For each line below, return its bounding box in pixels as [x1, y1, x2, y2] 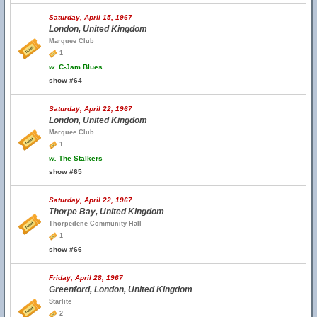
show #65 [49, 168, 82, 175]
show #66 [49, 246, 82, 253]
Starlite [49, 298, 71, 305]
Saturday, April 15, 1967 [49, 13, 132, 21]
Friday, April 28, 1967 [49, 274, 123, 282]
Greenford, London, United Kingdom [49, 284, 192, 294]
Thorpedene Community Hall [49, 220, 142, 227]
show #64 [49, 76, 82, 84]
